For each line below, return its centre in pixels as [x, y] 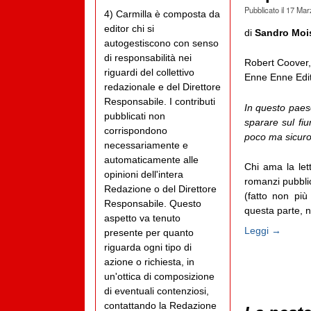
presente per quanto [149, 233]
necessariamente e [146, 145]
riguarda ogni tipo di [148, 247]
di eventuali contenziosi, [157, 291]
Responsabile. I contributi [160, 102]
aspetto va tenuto [142, 218]
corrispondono [136, 131]
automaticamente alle [151, 160]
